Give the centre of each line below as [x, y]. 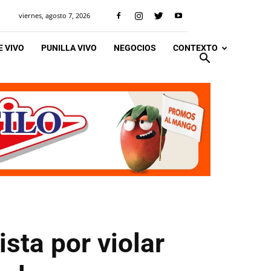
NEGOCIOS [135, 48]
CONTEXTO [195, 48]
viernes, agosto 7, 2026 [54, 15]
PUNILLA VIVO [69, 48]
